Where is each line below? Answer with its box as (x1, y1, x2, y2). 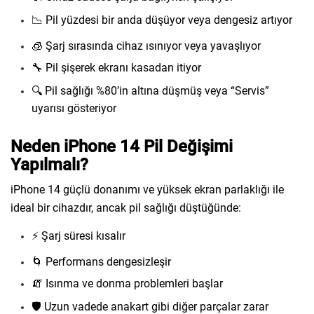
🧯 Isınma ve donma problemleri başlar (32, 277, 223, 290)
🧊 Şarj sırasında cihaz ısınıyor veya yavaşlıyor (32, 39, 261, 53)
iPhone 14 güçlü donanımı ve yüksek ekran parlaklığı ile (11, 183, 284, 196)
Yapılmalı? (11, 155, 88, 175)
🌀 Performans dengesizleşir (32, 255, 171, 268)
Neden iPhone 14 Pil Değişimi (11, 137, 233, 156)
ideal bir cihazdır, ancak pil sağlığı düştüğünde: (11, 201, 241, 214)
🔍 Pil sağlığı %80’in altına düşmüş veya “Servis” (32, 84, 269, 97)
